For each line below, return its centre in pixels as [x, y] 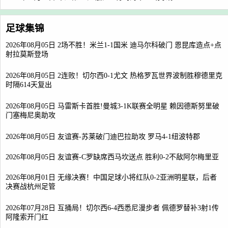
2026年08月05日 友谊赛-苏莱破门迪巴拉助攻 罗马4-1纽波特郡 [103, 137]
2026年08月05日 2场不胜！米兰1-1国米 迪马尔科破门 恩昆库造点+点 [113, 45]
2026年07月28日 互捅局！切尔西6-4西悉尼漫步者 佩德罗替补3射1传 [112, 208]
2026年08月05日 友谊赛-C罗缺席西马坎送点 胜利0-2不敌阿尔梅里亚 [112, 157]
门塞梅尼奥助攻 [31, 116]
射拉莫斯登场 [27, 55]
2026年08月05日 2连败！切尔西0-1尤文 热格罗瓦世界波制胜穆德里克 [114, 76]
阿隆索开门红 [27, 218]
